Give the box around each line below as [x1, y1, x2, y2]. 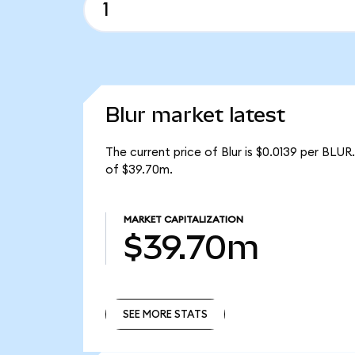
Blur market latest [105, 103, 285, 128]
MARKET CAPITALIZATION [123, 215, 243, 225]
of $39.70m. [105, 163, 173, 176]
